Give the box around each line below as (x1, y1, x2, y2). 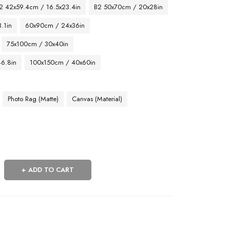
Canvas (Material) (72, 94, 123, 104)
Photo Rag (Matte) (8, 94, 59, 104)
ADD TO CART (28, 165, 74, 175)
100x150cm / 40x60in (30, 57, 96, 67)
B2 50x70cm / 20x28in (94, 2, 163, 12)
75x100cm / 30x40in (7, 39, 69, 49)
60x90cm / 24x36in (25, 21, 85, 30)
